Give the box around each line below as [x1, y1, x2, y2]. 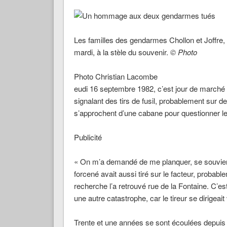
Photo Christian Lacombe [73, 71, 158, 82]
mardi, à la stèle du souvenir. [73, 47, 170, 58]
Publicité [73, 132, 102, 143]
